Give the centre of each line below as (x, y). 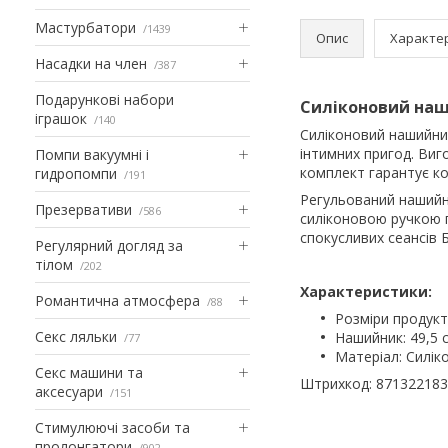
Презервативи (83, 209)
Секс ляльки (76, 336)
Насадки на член (91, 63)
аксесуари (69, 391)
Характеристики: (366, 291)
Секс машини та (89, 372)
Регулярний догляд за (109, 245)
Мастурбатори (85, 27)
